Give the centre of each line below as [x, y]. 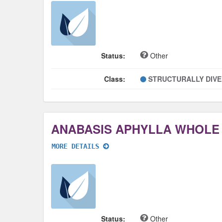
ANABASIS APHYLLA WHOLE [135, 129]
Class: [115, 79]
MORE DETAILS [77, 146]
